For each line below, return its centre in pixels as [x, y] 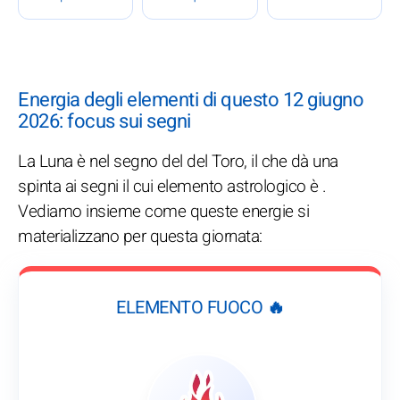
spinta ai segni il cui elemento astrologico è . [172, 187]
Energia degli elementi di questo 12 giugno [191, 100]
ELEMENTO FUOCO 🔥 [200, 308]
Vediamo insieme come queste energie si [163, 212]
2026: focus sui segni [104, 122]
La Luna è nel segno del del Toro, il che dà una [178, 162]
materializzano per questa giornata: [140, 237]
